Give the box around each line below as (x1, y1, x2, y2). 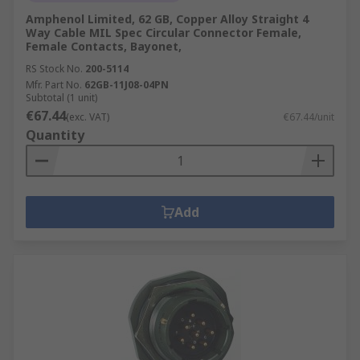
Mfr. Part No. (26, 78, 82, 92)
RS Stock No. (26, 62, 83, 76)
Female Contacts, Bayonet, (26, 39, 182, 54)
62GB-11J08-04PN (84, 78, 169, 92)
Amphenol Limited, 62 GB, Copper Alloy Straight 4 (26, 11, 309, 27)
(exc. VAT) (66, 110, 109, 124)
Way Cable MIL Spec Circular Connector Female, (26, 25, 301, 40)
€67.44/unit (284, 110, 334, 124)
